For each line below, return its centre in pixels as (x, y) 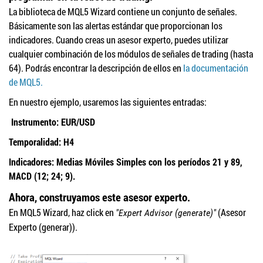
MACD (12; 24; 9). (42, 176)
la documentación (216, 68)
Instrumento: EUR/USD (52, 122)
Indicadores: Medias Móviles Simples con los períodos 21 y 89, (126, 161)
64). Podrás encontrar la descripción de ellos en (96, 68)
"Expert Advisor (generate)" (166, 213)
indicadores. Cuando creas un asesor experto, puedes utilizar (119, 39)
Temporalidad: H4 (41, 141)
